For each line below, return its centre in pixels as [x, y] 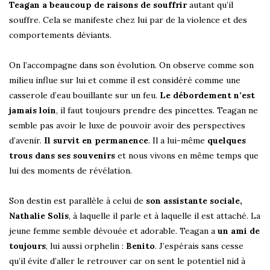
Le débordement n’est [207, 96]
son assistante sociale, [194, 201]
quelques [227, 141]
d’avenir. [25, 141]
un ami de [239, 231]
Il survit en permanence [95, 141]
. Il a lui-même [178, 141]
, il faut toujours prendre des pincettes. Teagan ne [157, 111]
